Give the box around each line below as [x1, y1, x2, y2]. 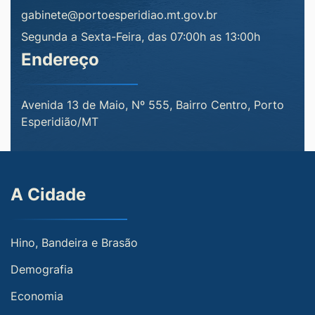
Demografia [11, 262, 73, 276]
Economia [11, 289, 63, 303]
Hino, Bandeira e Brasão [11, 236, 138, 250]
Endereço [21, 49, 99, 70]
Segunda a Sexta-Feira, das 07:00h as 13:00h [21, 30, 260, 44]
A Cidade [11, 184, 86, 205]
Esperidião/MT [21, 115, 98, 129]
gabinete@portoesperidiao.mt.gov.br [21, 8, 217, 22]
